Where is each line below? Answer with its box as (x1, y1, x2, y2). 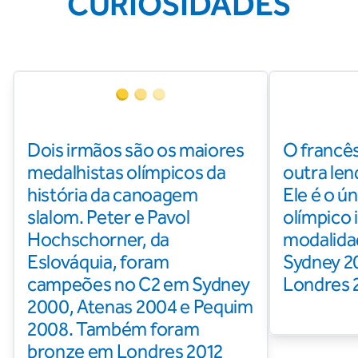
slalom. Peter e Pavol (27, 206, 190, 229)
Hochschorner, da (27, 229, 169, 251)
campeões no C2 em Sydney (27, 273, 250, 296)
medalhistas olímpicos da (27, 161, 226, 184)
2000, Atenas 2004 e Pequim (27, 296, 253, 318)
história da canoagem (27, 184, 198, 206)
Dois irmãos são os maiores (27, 139, 245, 161)
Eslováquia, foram (27, 251, 169, 273)
